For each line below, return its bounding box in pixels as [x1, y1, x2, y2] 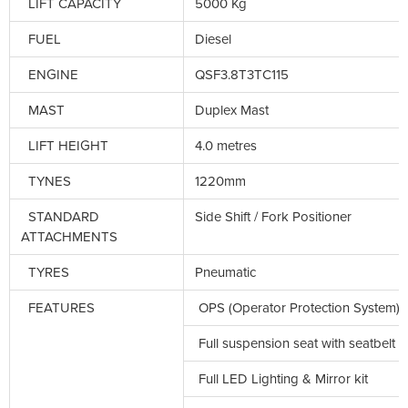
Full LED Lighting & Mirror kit [195, 370, 368, 387]
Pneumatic [195, 263, 256, 280]
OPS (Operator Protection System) [195, 299, 400, 316]
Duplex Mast [195, 101, 276, 118]
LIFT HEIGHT [21, 137, 108, 154]
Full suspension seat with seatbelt [195, 334, 395, 352]
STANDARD [21, 208, 99, 225]
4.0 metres [195, 137, 257, 154]
